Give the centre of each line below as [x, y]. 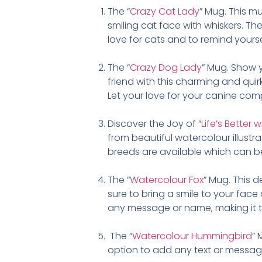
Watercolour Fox [167, 180]
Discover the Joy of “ [155, 123]
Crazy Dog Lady [166, 67]
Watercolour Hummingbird [192, 236]
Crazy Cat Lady [165, 11]
